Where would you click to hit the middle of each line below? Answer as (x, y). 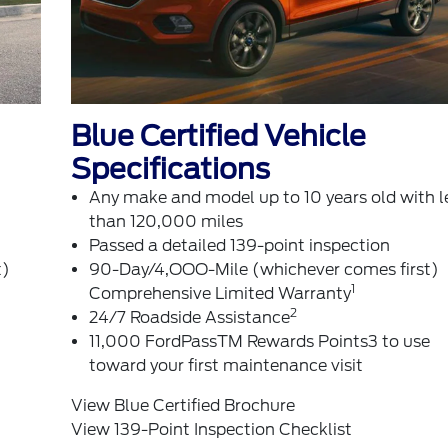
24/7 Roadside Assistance (189, 318)
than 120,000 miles (165, 222)
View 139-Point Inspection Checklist (211, 430)
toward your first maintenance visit (225, 366)
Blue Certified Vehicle (218, 136)
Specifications (170, 169)
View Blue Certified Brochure (182, 406)
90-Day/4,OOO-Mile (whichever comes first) (263, 270)
